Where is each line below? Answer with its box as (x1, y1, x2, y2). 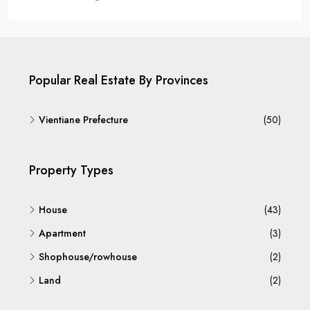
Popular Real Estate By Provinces (29, 71, 208, 90)
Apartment (39, 226, 86, 241)
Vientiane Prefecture (39, 113, 128, 127)
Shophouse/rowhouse (39, 250, 137, 264)
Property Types (29, 161, 113, 180)
